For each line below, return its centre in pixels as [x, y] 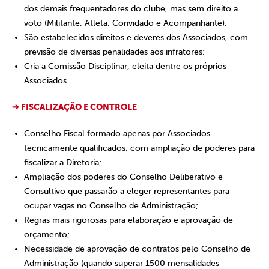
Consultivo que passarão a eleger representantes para [127, 191]
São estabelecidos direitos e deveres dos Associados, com [136, 38]
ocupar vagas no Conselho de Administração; [111, 206]
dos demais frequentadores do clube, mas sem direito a [131, 9]
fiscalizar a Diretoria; [63, 162]
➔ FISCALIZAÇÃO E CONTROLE [74, 107]
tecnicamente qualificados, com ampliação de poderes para [139, 148]
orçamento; [47, 234]
